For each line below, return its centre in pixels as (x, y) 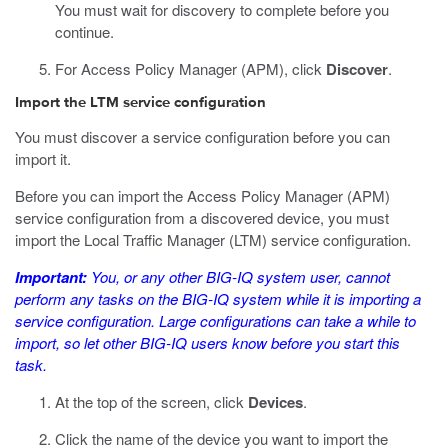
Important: (51, 277)
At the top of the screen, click (151, 401)
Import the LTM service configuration (140, 102)
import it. (43, 158)
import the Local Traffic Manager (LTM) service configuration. (213, 239)
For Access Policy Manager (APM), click (190, 68)
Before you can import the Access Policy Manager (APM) (202, 195)
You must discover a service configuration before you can (202, 136)
